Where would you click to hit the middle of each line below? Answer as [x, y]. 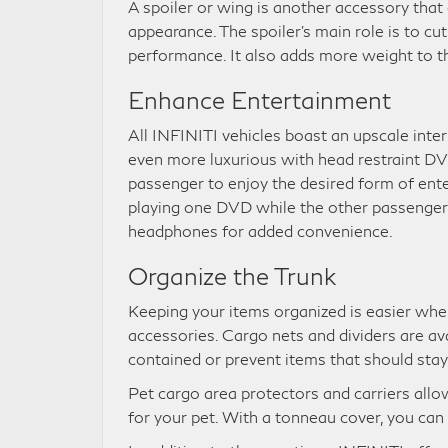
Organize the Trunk [232, 275]
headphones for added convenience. [260, 230]
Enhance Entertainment [259, 99]
